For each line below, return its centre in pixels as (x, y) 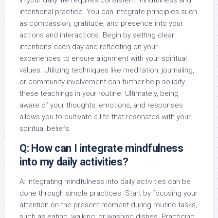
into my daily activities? (74, 162)
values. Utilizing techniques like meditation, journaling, (107, 70)
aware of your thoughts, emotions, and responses (101, 105)
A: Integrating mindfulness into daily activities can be (105, 182)
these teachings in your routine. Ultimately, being (99, 94)
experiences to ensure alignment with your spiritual (103, 59)
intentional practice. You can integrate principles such (108, 12)
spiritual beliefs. (45, 129)
